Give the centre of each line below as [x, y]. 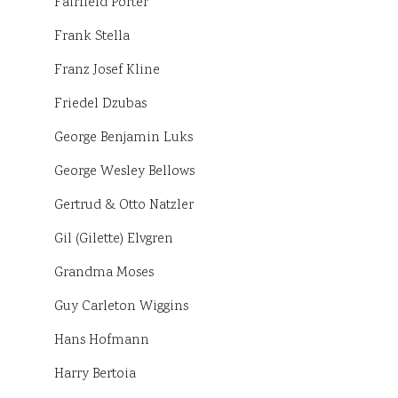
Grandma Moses [104, 274]
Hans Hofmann [102, 341]
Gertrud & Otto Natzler [124, 206]
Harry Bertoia [95, 375]
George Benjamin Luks [123, 139]
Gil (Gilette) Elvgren [114, 240]
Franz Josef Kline [107, 71]
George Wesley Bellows [124, 172]
